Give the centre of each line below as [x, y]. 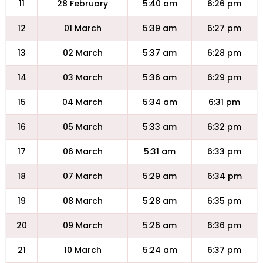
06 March [82, 151]
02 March [82, 53]
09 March [82, 225]
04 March [82, 102]
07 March [82, 176]
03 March [82, 77]
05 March [82, 127]
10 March [82, 250]
